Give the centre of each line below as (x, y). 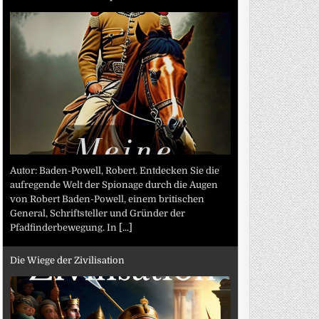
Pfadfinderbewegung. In (65, 227)
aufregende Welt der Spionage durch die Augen (114, 184)
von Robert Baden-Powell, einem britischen (108, 199)
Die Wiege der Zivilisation (68, 260)
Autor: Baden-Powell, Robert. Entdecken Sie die (115, 170)
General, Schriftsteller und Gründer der (98, 213)
